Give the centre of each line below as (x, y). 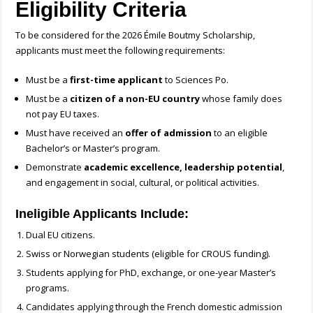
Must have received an (76, 133)
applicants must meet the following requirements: (121, 51)
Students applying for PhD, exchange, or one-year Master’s (151, 273)
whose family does (241, 99)
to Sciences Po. (196, 80)
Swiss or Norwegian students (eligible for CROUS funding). (148, 254)
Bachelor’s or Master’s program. (93, 148)
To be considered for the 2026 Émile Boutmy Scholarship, (136, 35)
